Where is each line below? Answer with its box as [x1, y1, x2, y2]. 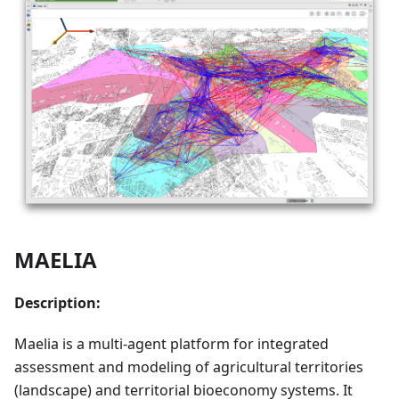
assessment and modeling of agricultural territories [14, 357, 363, 378]
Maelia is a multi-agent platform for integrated [14, 334, 329, 354]
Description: [14, 293, 101, 313]
